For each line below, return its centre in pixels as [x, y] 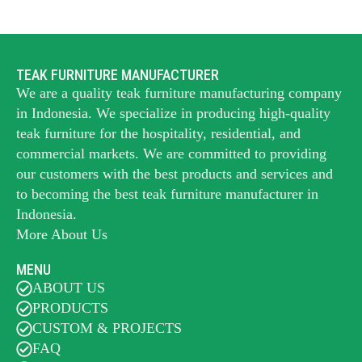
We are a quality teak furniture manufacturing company [179, 93]
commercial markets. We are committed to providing [171, 154]
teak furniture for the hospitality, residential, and [158, 133]
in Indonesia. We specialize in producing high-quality [173, 113]
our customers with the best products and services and [175, 174]
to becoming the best [79, 194]
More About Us [62, 234]
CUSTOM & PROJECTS [107, 328]
